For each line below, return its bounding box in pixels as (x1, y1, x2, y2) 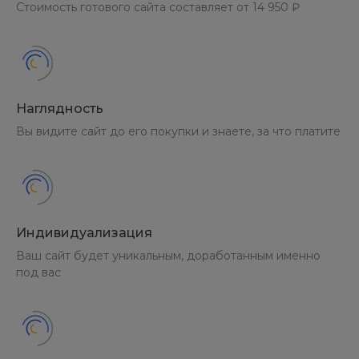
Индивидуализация (16, 225, 152, 240)
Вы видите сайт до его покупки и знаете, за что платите (16, 124, 341, 139)
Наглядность (16, 101, 103, 116)
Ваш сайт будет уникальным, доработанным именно (16, 248, 321, 263)
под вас (16, 265, 61, 280)
